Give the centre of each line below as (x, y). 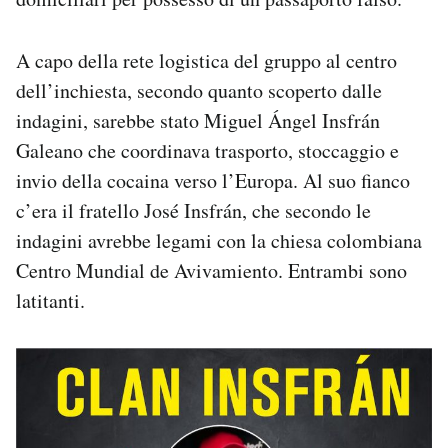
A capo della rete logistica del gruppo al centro (206, 61)
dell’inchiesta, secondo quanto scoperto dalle (199, 91)
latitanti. (50, 301)
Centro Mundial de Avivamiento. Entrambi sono (211, 271)
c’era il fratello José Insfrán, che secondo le (193, 211)
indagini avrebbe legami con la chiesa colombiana (219, 241)
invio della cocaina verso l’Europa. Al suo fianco (213, 181)
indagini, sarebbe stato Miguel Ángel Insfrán (198, 121)
